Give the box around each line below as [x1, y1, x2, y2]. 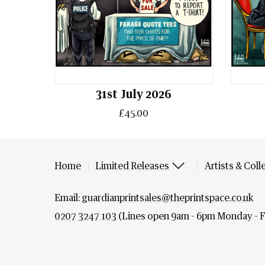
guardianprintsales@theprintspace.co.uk [82, 193, 254, 203]
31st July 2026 [95, 89, 172, 101]
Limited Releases [95, 161, 171, 171]
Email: [54, 193, 82, 203]
